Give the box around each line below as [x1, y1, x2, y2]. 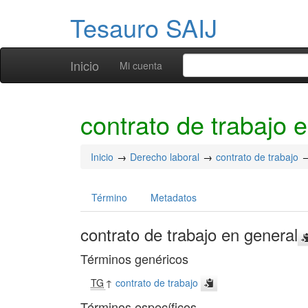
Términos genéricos [80, 250, 188, 267]
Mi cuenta [120, 58, 162, 72]
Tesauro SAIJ [70, 10, 217, 45]
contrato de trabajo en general [80, 222, 298, 246]
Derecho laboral [130, 150, 199, 164]
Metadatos [151, 190, 197, 204]
